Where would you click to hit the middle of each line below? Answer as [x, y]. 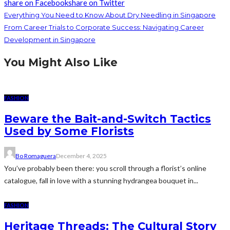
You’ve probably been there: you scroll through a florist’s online [105, 168]
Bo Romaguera [36, 156]
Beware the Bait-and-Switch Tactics [108, 119]
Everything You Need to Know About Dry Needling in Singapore [110, 15]
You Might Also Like [61, 63]
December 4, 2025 [81, 156]
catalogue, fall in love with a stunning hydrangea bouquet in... [101, 180]
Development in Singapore [50, 39]
